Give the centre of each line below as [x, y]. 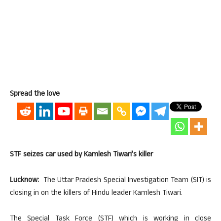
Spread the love [35, 94]
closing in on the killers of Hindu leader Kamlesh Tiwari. [96, 194]
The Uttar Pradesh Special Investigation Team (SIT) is [125, 181]
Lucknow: [24, 181]
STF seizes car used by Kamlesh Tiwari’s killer [81, 155]
